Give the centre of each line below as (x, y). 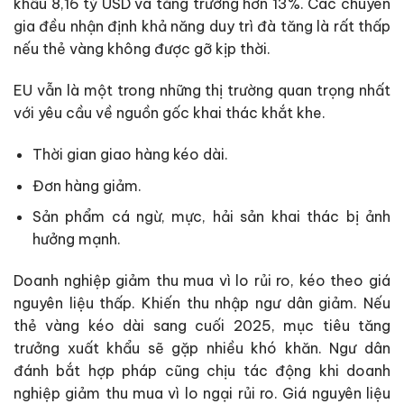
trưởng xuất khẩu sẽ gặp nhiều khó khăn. (172, 349)
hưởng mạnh (74, 239)
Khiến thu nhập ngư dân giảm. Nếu (263, 303)
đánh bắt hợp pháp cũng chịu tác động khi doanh (202, 371)
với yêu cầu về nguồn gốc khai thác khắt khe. (170, 113)
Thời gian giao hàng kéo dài (128, 155)
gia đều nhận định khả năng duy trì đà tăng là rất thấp (202, 27)
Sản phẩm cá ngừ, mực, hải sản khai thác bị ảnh (211, 217)
